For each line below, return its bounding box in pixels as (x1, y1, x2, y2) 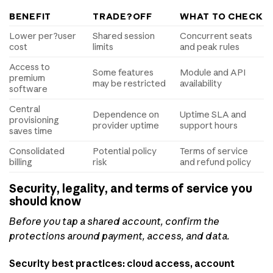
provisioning (9, 115, 59, 126)
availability (180, 78, 222, 90)
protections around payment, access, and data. (9, 229, 230, 242)
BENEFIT (9, 11, 52, 23)
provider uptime (93, 120, 160, 132)
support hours (180, 120, 238, 132)
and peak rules (180, 41, 240, 53)
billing (9, 157, 32, 168)
